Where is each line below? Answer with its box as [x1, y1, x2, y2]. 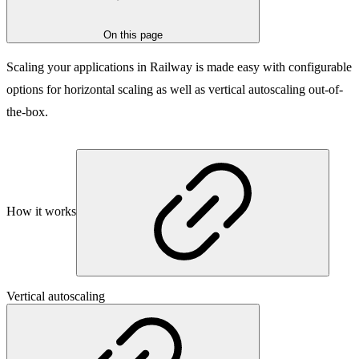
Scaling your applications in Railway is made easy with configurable [6, 60, 352, 75]
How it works [6, 204, 76, 219]
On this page [103, 29, 163, 42]
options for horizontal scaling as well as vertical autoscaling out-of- [6, 83, 343, 97]
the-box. [6, 105, 48, 119]
